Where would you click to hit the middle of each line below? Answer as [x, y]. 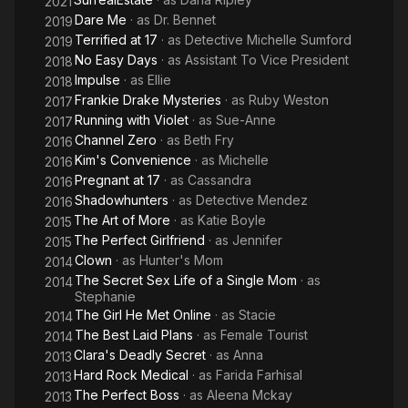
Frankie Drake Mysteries [148, 100]
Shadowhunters [122, 200]
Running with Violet [132, 120]
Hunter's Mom [181, 260]
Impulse [97, 80]
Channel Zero [116, 140]
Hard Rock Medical [131, 375]
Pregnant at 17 [117, 180]
